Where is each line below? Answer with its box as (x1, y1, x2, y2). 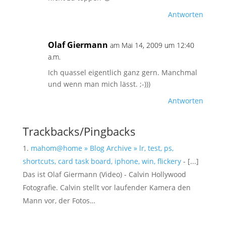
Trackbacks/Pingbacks (22, 124, 136, 139)
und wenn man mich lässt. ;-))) (47, 79, 150, 89)
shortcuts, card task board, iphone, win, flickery (22, 156, 181, 166)
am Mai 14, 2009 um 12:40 (109, 40, 194, 50)
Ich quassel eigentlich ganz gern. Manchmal (47, 68, 197, 78)
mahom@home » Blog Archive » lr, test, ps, (30, 143, 174, 153)
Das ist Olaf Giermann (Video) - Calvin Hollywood (22, 169, 186, 180)
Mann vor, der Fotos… (22, 196, 95, 206)
